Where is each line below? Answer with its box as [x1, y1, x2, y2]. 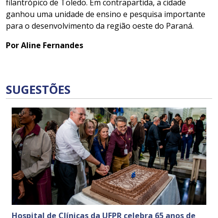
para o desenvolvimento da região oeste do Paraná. [6, 20, 194, 32]
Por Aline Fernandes [6, 40, 83, 51]
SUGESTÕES [6, 81, 71, 98]
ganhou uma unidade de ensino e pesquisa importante [6, 9, 205, 20]
